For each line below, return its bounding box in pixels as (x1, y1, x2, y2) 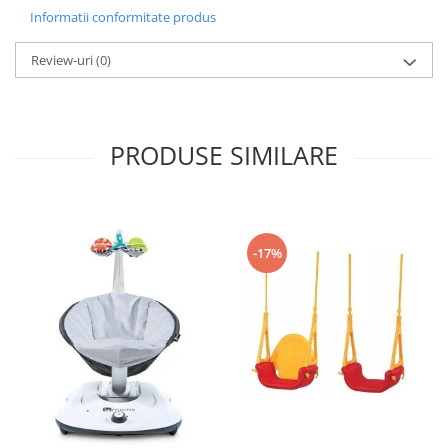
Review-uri (31, 50, 96, 69)
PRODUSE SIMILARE (110, 137, 338, 172)
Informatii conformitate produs (30, 7, 216, 26)
